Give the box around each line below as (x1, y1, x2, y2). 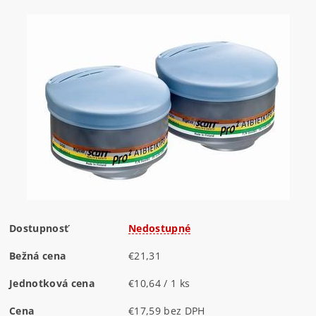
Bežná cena (9, 248, 66, 262)
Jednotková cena (9, 276, 95, 290)
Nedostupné (128, 221, 191, 235)
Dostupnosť (9, 221, 69, 235)
